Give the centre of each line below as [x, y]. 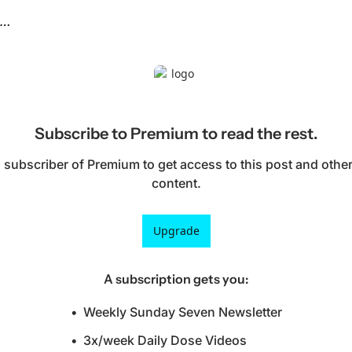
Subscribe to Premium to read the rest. [176, 133]
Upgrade [176, 230]
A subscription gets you [174, 279]
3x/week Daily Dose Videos [165, 340]
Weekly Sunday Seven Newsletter [182, 312]
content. [176, 183]
